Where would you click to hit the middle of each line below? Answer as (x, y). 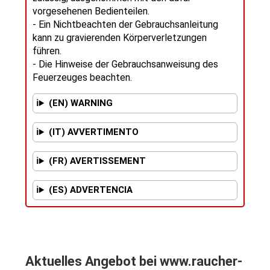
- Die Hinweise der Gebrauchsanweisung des (125, 64)
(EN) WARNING (80, 103)
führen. (47, 51)
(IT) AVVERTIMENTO (93, 132)
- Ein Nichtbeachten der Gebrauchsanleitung (125, 25)
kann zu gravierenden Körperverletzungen (119, 38)
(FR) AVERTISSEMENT (97, 161)
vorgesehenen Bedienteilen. (91, 11)
